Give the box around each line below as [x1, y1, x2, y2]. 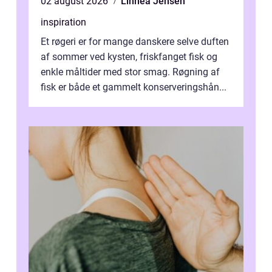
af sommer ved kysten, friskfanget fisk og [41, 51, 217, 63]
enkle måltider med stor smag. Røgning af [41, 66, 220, 78]
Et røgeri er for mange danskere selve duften [41, 36, 229, 48]
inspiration [41, 16, 86, 29]
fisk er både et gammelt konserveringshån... [41, 81, 226, 93]
